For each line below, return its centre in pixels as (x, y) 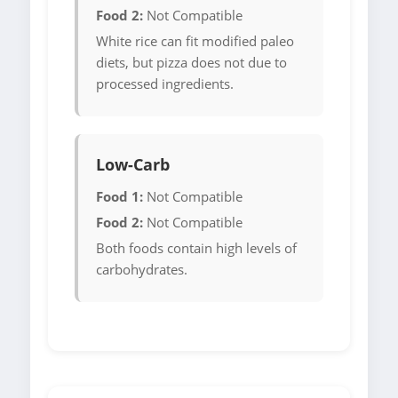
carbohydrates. (142, 270)
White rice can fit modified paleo (195, 41)
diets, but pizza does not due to (191, 63)
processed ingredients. (165, 84)
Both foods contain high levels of (196, 248)
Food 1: (119, 197)
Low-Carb (133, 165)
